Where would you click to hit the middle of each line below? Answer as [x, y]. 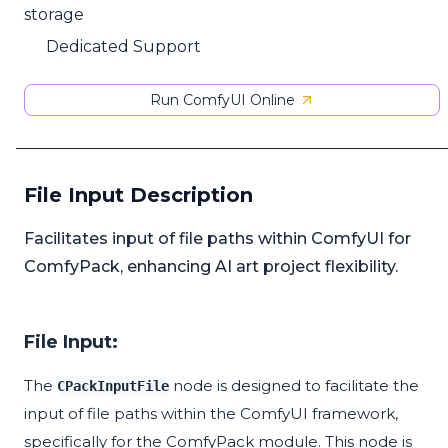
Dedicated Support [124, 46]
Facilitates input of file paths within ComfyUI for [217, 239]
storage [54, 14]
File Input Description [138, 195]
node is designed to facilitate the [294, 386]
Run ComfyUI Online [222, 100]
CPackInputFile [113, 386]
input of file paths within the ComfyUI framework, [211, 414]
